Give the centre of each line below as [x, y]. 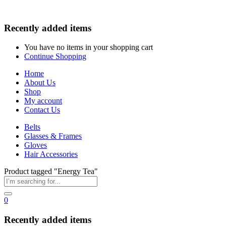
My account [43, 101]
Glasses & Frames [53, 136]
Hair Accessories [51, 154]
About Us [40, 83]
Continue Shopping [55, 56]
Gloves [36, 145]
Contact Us [42, 110]
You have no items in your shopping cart [89, 47]
